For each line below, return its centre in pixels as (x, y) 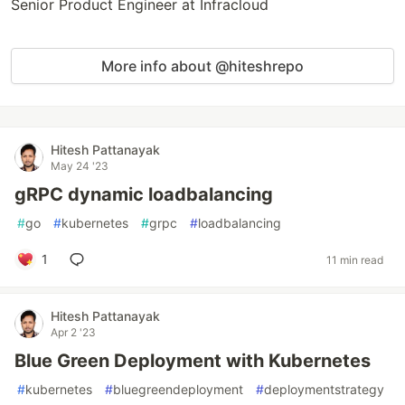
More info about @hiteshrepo (202, 66)
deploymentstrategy (324, 389)
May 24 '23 (80, 166)
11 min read (355, 259)
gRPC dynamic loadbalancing (144, 194)
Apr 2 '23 (73, 332)
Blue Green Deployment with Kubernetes (193, 361)
